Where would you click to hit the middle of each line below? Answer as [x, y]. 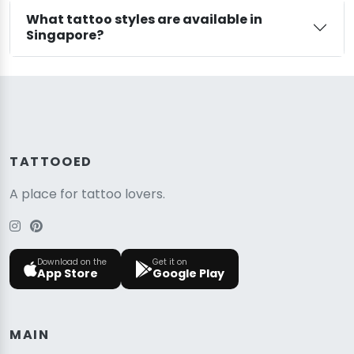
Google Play [188, 274]
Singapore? [65, 36]
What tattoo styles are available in [144, 20]
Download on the [72, 262]
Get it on [170, 262]
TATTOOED [51, 162]
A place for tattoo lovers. [87, 194]
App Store [68, 274]
